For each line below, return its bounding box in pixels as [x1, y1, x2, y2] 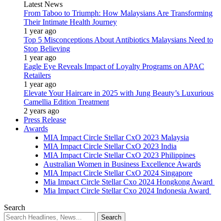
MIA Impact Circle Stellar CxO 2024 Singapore [43, 169, 192, 177]
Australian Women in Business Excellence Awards [43, 160, 201, 168]
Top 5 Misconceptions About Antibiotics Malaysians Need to [24, 36, 213, 44]
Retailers [24, 71, 51, 79]
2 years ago [24, 107, 59, 115]
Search [4, 203, 25, 212]
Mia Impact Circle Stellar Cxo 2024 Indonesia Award [43, 186, 211, 195]
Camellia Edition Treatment [24, 98, 109, 106]
